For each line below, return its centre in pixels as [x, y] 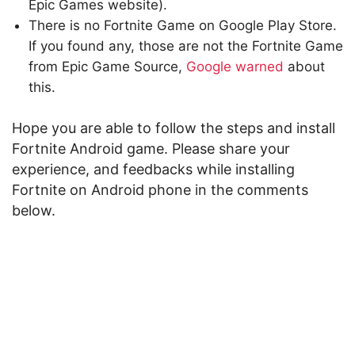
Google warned [235, 67]
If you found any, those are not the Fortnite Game [186, 46]
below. [34, 211]
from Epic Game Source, [107, 67]
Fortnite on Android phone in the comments [160, 190]
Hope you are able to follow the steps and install [174, 128]
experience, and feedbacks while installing [153, 170]
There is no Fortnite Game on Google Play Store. [183, 26]
